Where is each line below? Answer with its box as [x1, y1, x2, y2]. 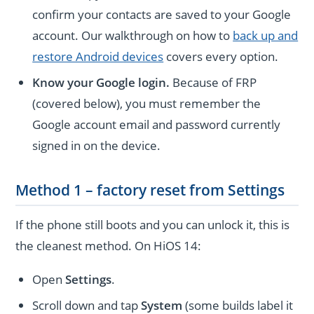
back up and [233, 27, 299, 44]
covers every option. [163, 48, 279, 65]
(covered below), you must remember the [32, 95, 261, 112]
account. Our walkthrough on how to [32, 27, 233, 44]
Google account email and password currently [32, 116, 281, 133]
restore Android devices [32, 48, 164, 65]
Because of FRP [170, 74, 257, 91]
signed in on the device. [32, 137, 161, 154]
